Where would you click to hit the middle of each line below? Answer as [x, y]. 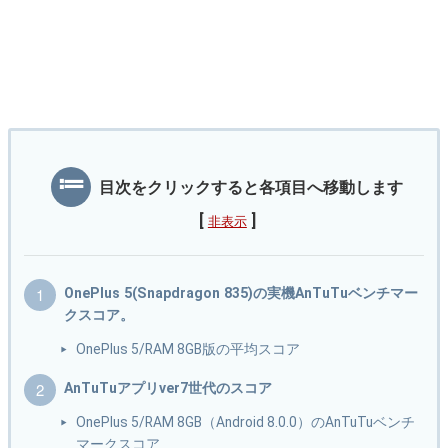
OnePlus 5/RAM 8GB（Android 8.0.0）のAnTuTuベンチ [246, 422]
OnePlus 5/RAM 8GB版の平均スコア [188, 349]
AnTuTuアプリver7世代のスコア [168, 388]
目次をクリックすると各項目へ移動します [251, 188]
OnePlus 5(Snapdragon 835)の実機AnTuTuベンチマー [241, 293]
